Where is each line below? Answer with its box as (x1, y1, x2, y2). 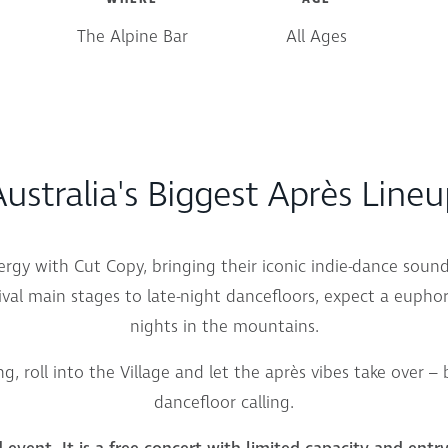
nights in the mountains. (129, 315, 319, 339)
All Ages (285, 25, 347, 49)
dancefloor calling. (154, 391, 294, 415)
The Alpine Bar (76, 25, 188, 49)
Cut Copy (73, 255, 143, 279)
